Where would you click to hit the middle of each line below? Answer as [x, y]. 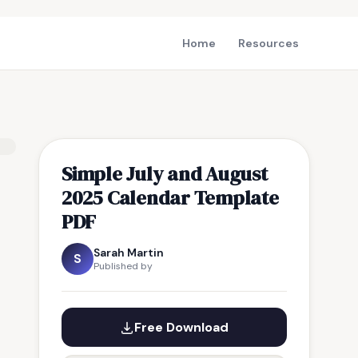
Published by [123, 266]
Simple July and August [165, 173]
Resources [268, 43]
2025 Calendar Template [170, 197]
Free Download [181, 327]
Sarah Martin [129, 253]
